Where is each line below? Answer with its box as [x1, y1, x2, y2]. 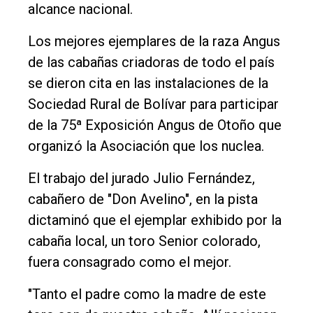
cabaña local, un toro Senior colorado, [28, 232, 261, 249]
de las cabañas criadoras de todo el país [28, 53, 275, 71]
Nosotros [28, 17, 87, 34]
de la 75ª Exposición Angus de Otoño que [28, 116, 282, 133]
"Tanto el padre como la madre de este [28, 285, 266, 303]
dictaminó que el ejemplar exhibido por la [28, 211, 282, 228]
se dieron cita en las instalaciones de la [28, 74, 268, 92]
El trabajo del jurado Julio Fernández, [28, 169, 255, 187]
